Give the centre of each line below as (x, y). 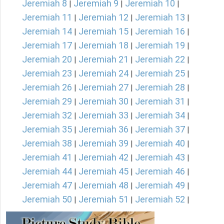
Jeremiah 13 (160, 17)
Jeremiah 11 (47, 17)
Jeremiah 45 (103, 171)
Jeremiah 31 (160, 101)
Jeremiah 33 (103, 115)
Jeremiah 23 (47, 73)
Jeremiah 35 (47, 129)
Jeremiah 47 (47, 185)
